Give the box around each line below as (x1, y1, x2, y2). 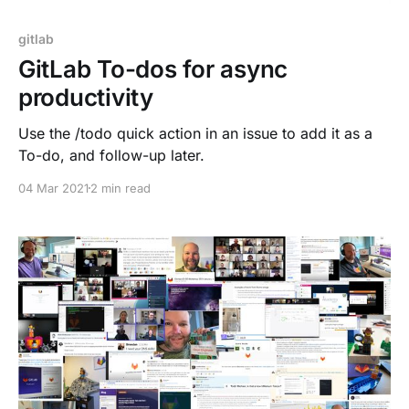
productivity (18, 82, 153, 111)
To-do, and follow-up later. (18, 145, 204, 164)
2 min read (90, 180, 151, 195)
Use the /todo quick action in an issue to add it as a (18, 123, 372, 142)
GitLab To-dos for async (18, 54, 288, 83)
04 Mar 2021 (18, 180, 89, 195)
